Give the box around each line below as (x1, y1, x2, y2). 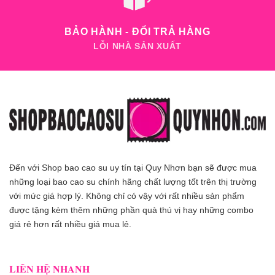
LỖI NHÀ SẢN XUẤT (93, 42, 182, 52)
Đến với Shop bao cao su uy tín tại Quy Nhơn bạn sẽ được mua (9, 162, 257, 172)
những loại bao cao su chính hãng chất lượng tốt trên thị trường (9, 176, 257, 187)
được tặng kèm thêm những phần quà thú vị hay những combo (9, 204, 254, 215)
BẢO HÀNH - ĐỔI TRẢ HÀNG (64, 26, 211, 37)
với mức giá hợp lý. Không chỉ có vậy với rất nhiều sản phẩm (9, 190, 244, 201)
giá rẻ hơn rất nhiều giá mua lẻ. (9, 219, 131, 229)
